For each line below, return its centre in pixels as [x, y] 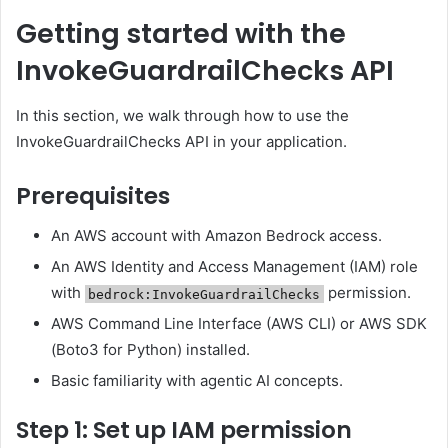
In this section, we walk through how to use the [182, 115]
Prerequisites [93, 195]
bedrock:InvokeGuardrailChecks [204, 294]
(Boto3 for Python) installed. [150, 350]
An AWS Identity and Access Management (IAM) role [234, 267]
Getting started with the [181, 34]
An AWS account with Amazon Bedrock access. [216, 236]
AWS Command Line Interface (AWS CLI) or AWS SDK [239, 324]
